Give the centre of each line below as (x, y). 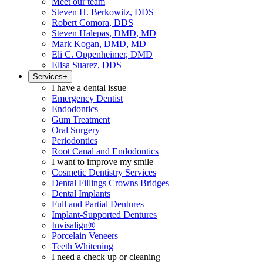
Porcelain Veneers (85, 236)
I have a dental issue (89, 88)
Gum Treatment (81, 119)
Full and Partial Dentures (98, 204)
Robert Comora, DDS (92, 23)
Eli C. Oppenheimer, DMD (102, 54)
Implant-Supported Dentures (104, 215)
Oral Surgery (76, 130)
